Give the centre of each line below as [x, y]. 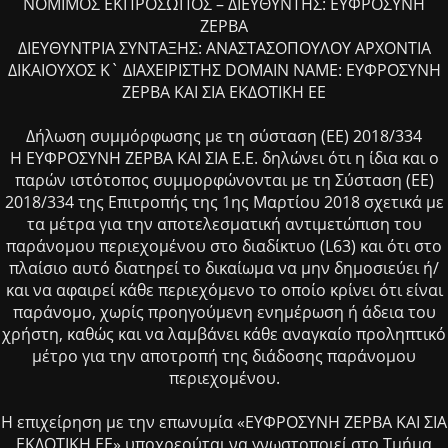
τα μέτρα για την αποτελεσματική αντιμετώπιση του [224, 224]
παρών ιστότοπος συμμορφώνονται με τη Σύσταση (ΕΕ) [224, 180]
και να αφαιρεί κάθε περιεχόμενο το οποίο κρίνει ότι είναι [224, 290]
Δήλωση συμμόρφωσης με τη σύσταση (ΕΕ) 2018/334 [224, 136]
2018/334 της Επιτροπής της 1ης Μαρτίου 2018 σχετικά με [224, 202]
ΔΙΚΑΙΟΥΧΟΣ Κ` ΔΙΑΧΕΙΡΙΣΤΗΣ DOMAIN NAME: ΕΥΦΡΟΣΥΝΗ [224, 70]
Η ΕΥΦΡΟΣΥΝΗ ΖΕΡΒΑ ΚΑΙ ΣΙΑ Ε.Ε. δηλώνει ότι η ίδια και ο [224, 158]
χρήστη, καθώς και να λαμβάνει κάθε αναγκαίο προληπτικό [224, 334]
